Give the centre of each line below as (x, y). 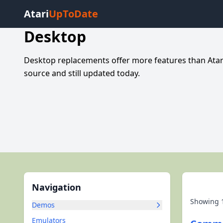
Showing (206, 201)
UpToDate (73, 14)
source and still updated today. (82, 73)
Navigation (56, 187)
